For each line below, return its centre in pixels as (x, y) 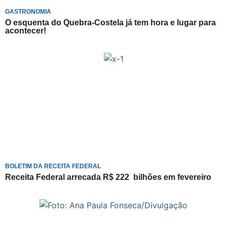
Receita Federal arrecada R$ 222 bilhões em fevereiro (108, 177)
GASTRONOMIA (28, 11)
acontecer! (26, 30)
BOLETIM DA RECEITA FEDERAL (53, 166)
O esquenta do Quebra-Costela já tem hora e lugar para (110, 22)
